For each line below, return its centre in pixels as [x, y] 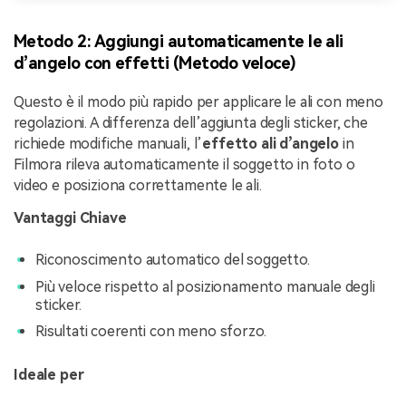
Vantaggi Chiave [70, 217]
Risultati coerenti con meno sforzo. [151, 332]
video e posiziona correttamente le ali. [138, 185]
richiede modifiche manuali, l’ [108, 143]
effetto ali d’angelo [271, 143]
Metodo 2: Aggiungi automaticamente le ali [179, 41]
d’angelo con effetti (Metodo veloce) [155, 63]
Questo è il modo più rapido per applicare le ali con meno [198, 101]
